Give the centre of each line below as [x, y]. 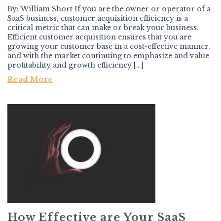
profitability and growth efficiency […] [75, 65]
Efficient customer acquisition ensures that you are [99, 37]
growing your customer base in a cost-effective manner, [109, 47]
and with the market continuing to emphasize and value [108, 56]
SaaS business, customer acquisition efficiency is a [98, 18]
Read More [30, 79]
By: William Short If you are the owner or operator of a [109, 9]
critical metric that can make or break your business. [103, 28]
